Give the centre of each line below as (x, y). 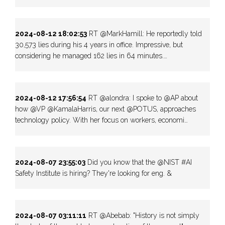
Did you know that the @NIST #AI (139, 162)
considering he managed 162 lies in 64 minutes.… (91, 55)
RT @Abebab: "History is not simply (143, 215)
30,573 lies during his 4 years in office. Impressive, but (99, 44)
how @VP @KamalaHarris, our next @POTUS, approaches (105, 109)
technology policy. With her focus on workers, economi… (101, 120)
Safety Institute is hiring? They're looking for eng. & (93, 173)
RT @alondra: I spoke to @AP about (142, 98)
